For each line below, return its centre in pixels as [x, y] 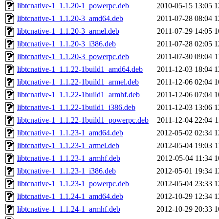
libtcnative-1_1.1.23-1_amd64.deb [70, 133]
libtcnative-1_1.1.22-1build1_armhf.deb [78, 95]
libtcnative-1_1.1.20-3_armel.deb [68, 31]
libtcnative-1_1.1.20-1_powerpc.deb [73, 6]
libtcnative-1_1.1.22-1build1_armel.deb [78, 82]
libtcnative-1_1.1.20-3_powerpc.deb [73, 57]
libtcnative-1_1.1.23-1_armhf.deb [69, 158]
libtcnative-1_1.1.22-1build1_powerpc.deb [83, 120]
